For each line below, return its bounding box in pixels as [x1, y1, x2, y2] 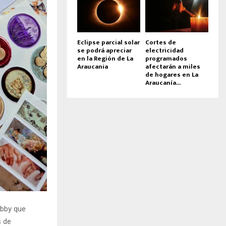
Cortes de [145, 36, 176, 48]
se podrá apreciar [77, 44, 132, 56]
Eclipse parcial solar [77, 36, 140, 48]
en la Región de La [77, 52, 133, 64]
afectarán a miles [145, 61, 200, 72]
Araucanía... [145, 77, 181, 88]
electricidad [145, 44, 184, 56]
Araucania [77, 61, 108, 72]
